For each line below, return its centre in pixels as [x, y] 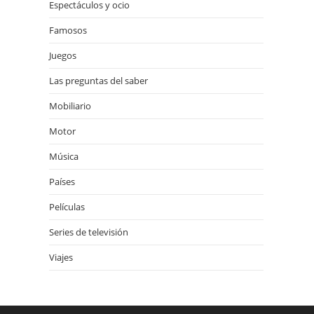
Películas [67, 207]
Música [64, 156]
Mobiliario [70, 106]
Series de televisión [89, 232]
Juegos [63, 55]
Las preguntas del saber [98, 81]
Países [62, 182]
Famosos [68, 30]
